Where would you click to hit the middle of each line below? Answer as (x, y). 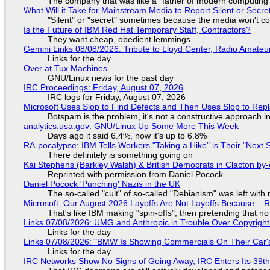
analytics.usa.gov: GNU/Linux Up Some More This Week (131, 126)
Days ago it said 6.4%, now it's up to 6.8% (127, 135)
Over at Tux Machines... (69, 68)
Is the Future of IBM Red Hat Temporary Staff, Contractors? (137, 29)
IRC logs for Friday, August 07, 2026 (116, 97)
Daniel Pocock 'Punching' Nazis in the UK (102, 184)
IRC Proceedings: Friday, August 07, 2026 (103, 87)
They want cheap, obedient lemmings (119, 39)
